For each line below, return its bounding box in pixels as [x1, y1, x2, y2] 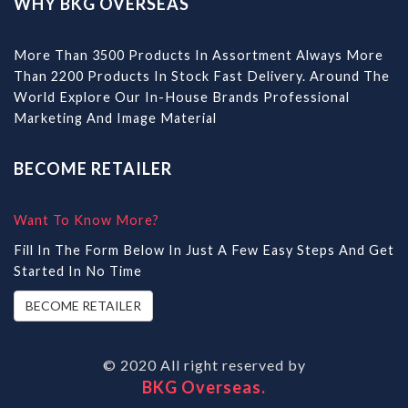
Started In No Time [14, 263, 142, 279]
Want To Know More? [14, 212, 159, 228]
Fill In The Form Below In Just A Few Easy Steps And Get [14, 242, 394, 258]
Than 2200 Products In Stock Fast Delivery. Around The [14, 68, 390, 84]
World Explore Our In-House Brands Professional [14, 89, 350, 105]
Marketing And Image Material [14, 110, 217, 126]
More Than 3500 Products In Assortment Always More [14, 47, 383, 63]
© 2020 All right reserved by [102, 356, 306, 373]
